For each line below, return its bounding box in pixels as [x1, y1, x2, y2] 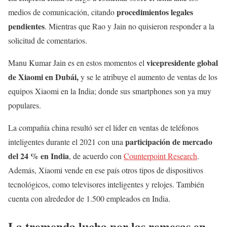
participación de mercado [125, 136, 212, 148]
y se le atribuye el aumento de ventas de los [79, 71, 217, 83]
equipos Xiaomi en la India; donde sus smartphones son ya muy [8, 86, 211, 97]
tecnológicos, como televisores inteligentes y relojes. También [8, 179, 204, 190]
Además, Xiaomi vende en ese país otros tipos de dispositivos [8, 165, 203, 176]
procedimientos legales [117, 6, 193, 18]
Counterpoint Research [124, 150, 197, 162]
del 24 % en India [8, 150, 69, 162]
